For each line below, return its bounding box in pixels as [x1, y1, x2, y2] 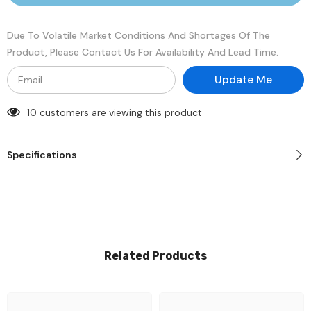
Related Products [104, 249, 207, 263]
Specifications [7, 149, 77, 162]
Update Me [215, 72, 272, 87]
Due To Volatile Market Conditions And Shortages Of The [7, 29, 270, 42]
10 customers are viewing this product [27, 106, 202, 119]
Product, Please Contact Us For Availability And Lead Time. [7, 46, 278, 59]
